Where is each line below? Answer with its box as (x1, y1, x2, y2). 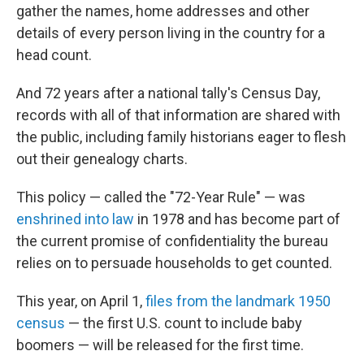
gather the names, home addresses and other (16, 2, 310, 20)
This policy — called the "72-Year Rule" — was (16, 188, 305, 206)
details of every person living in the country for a (16, 24, 325, 42)
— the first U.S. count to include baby (65, 314, 302, 332)
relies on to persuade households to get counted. (16, 254, 332, 272)
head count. (16, 46, 92, 64)
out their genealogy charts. (16, 150, 188, 168)
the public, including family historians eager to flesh (16, 128, 346, 146)
